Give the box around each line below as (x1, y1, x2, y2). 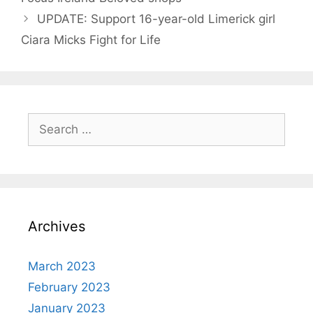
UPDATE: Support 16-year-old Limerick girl (37, 11, 276, 26)
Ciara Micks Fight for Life (21, 32, 161, 47)
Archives (28, 217, 85, 235)
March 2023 (28, 259, 96, 273)
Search (27, 113, 66, 128)
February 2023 (28, 279, 110, 294)
